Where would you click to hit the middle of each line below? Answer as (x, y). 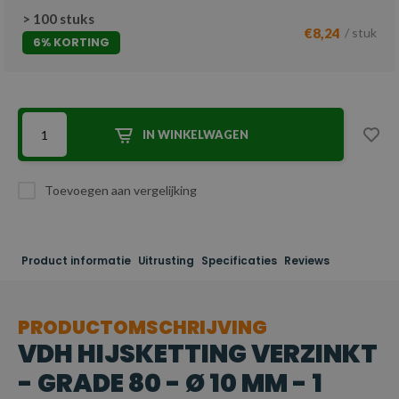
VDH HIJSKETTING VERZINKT (197, 354)
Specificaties (239, 261)
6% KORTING (71, 42)
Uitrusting (166, 261)
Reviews (307, 261)
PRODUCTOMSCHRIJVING (142, 327)
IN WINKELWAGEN (195, 134)
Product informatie (76, 261)
